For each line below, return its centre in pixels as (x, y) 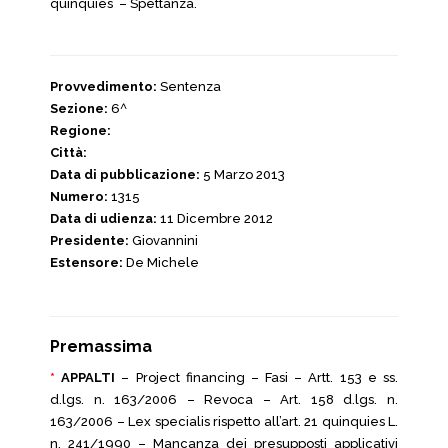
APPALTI (88, 377)
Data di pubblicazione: (125, 174)
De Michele (161, 262)
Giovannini (163, 240)
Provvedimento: (103, 86)
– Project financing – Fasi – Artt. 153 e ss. (257, 377)
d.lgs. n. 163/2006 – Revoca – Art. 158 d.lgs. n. (224, 399)
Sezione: (79, 108)
